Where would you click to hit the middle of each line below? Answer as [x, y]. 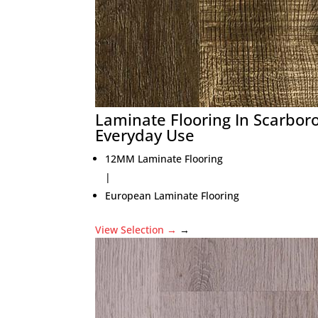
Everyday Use [145, 135]
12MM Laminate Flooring [164, 159]
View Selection [131, 230]
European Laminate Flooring [172, 196]
